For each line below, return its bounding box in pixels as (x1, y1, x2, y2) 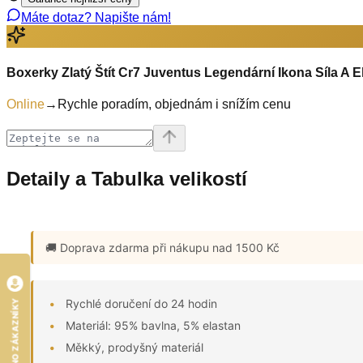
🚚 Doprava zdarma (45, 240, 149, 254)
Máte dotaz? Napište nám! (21, 11, 171, 25)
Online (6, 96, 45, 111)
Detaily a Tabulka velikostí (6, 167, 247, 190)
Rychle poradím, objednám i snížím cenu (58, 96, 291, 111)
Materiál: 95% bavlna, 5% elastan (66, 318, 241, 332)
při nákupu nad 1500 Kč (149, 240, 280, 254)
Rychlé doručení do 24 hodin (66, 296, 217, 310)
